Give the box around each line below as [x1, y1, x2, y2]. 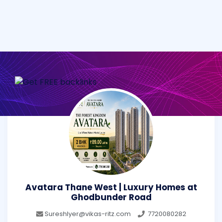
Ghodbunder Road [70, 191, 152, 204]
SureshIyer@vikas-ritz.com [44, 209, 131, 219]
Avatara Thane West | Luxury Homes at [25, 181, 197, 194]
